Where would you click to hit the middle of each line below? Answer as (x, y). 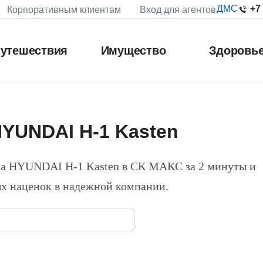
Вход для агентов (178, 10)
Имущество (133, 50)
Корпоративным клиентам (64, 10)
